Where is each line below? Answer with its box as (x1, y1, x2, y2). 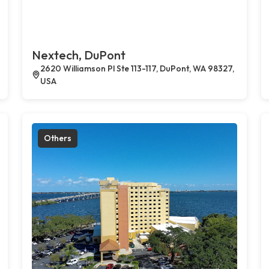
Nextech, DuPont (32, 47, 126, 62)
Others (44, 132, 72, 144)
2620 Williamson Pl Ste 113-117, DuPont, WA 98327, (40, 62, 235, 74)
